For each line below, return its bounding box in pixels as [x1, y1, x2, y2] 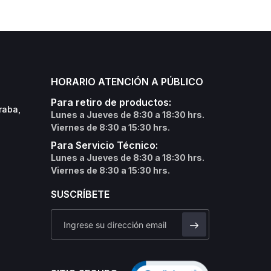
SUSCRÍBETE [50, 188, 109, 201]
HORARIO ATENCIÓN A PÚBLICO [50, 76, 203, 88]
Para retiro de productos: [50, 96, 171, 109]
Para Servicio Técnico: [50, 139, 158, 152]
